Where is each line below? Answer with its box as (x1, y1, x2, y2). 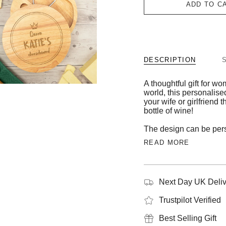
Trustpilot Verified (159, 195, 221, 204)
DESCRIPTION (144, 55, 196, 64)
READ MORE (144, 138, 190, 146)
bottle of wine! (144, 106, 193, 115)
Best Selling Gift (159, 213, 216, 222)
